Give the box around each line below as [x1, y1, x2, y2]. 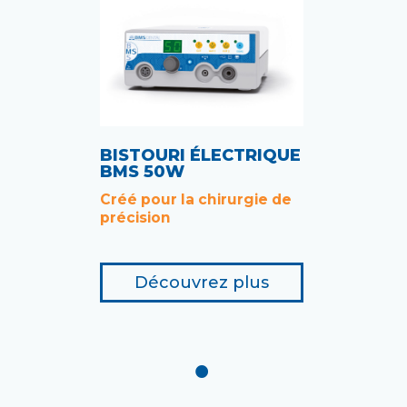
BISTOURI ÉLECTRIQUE [100, 145, 301, 166]
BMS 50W [100, 162, 184, 183]
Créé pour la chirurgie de [100, 191, 292, 209]
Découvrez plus [134, 273, 269, 293]
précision [100, 209, 171, 227]
